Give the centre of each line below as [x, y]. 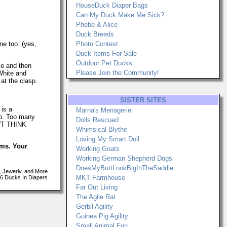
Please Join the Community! [118, 73]
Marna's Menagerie [104, 110]
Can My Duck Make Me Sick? [120, 15]
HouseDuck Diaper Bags [112, 5]
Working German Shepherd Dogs [124, 158]
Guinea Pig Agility [102, 216]
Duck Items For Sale [106, 53]
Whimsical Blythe [102, 129]
